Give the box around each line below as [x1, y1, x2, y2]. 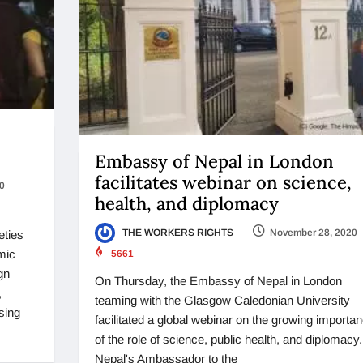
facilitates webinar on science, [94, 170, 352, 194]
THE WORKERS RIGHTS [119, 226, 233, 238]
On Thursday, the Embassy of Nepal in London [94, 274, 342, 288]
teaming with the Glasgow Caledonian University [94, 293, 350, 308]
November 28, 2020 [269, 226, 357, 238]
